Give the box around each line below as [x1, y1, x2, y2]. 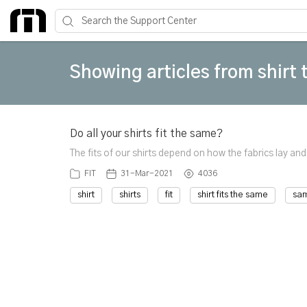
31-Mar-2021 [121, 169, 173, 177]
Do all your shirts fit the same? [70, 128, 223, 139]
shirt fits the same [197, 191, 268, 199]
